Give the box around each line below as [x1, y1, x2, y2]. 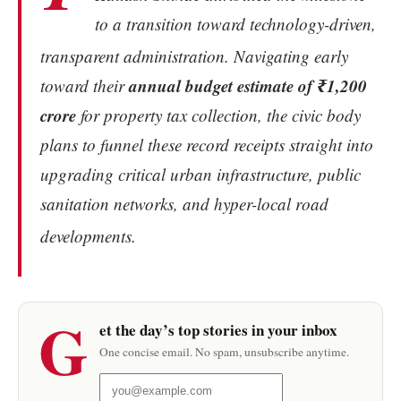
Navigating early [228, 45, 348, 68]
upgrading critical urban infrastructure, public [39, 163, 361, 186]
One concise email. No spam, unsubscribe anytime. [99, 344, 349, 361]
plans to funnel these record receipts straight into [39, 133, 373, 157]
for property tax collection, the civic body [75, 104, 361, 127]
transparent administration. [39, 45, 229, 68]
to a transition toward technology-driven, [94, 12, 376, 35]
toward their [39, 74, 129, 98]
